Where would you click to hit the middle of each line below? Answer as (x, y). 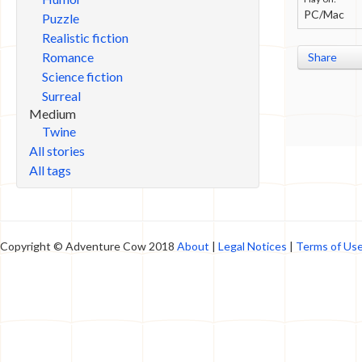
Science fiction (82, 76)
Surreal (61, 96)
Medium (53, 114)
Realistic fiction (85, 38)
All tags (50, 170)
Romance (68, 57)
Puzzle (61, 18)
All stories (57, 151)
